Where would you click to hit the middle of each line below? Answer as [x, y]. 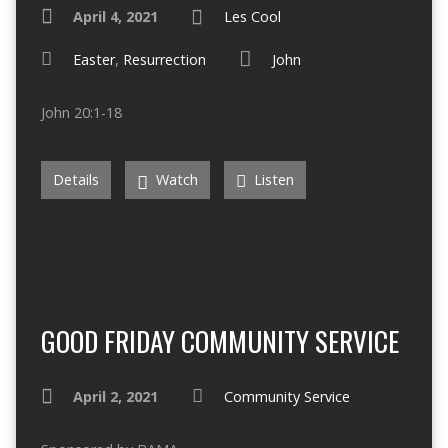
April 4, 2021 [115, 17]
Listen [271, 180]
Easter [93, 60]
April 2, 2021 [115, 397]
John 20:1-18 [81, 113]
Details [75, 180]
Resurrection [164, 60]
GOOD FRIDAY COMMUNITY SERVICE [219, 341]
